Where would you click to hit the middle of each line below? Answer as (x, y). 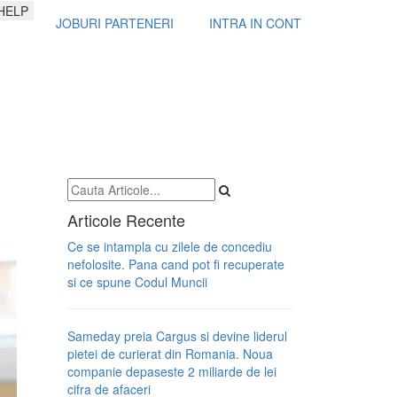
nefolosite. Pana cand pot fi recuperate (176, 264)
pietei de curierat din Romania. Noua (170, 354)
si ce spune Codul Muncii (137, 282)
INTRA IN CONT (255, 23)
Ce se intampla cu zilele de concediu (170, 246)
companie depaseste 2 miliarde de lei (172, 371)
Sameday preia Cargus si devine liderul (177, 336)
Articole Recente (126, 220)
